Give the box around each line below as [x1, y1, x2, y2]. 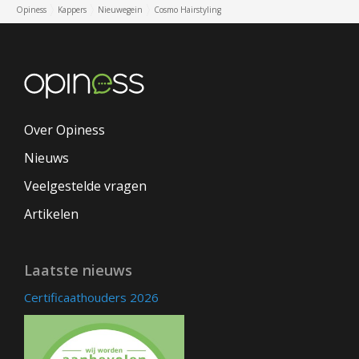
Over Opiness [24, 121, 105, 139]
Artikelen [24, 205, 79, 223]
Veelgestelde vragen [24, 177, 147, 195]
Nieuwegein [98, 4, 143, 15]
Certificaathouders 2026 [24, 289, 159, 305]
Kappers [58, 4, 87, 15]
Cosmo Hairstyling [154, 4, 221, 15]
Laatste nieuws [24, 260, 132, 280]
